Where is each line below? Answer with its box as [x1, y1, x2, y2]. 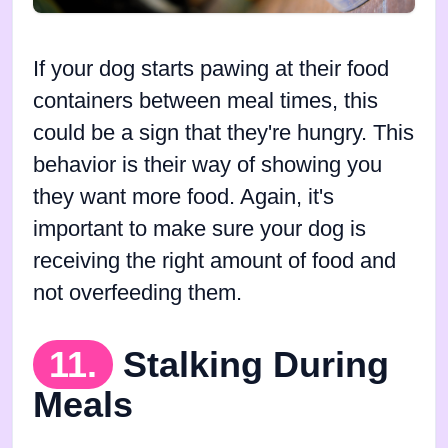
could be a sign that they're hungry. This [33, 120, 414, 145]
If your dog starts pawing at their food [33, 56, 389, 81]
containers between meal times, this [33, 88, 378, 113]
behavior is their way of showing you [33, 152, 382, 177]
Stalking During [123, 343, 389, 385]
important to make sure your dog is [33, 216, 366, 241]
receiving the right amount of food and [33, 248, 396, 273]
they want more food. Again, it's [33, 184, 334, 209]
